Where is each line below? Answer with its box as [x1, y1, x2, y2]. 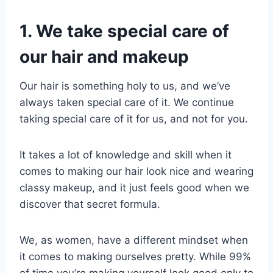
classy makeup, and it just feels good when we [19, 182, 249, 194]
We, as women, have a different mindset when [19, 234, 248, 247]
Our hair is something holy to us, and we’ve [19, 80, 230, 93]
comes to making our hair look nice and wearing [19, 165, 253, 178]
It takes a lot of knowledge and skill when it [19, 149, 232, 161]
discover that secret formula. [19, 198, 160, 211]
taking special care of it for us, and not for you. [19, 113, 248, 126]
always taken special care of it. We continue [19, 96, 234, 109]
